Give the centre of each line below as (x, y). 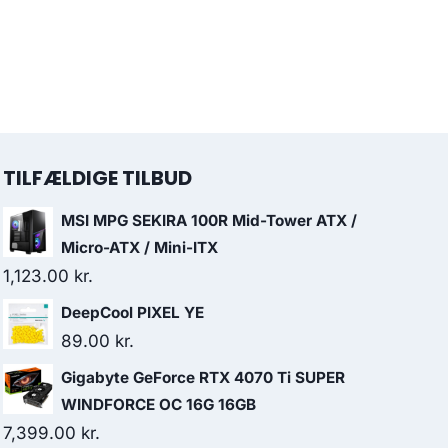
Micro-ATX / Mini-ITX (139, 247)
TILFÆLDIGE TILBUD (97, 178)
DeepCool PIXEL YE (132, 312)
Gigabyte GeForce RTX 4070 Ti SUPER (203, 377)
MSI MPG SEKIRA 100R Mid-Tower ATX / (209, 220)
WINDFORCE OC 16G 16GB (158, 404)
